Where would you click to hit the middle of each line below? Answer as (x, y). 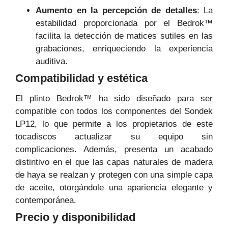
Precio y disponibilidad (75, 217)
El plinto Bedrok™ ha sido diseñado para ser (114, 99)
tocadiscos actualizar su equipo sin (114, 137)
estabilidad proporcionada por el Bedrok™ (124, 23)
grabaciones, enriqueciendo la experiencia (124, 49)
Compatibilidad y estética (81, 78)
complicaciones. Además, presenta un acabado (114, 150)
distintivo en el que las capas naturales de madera (114, 162)
